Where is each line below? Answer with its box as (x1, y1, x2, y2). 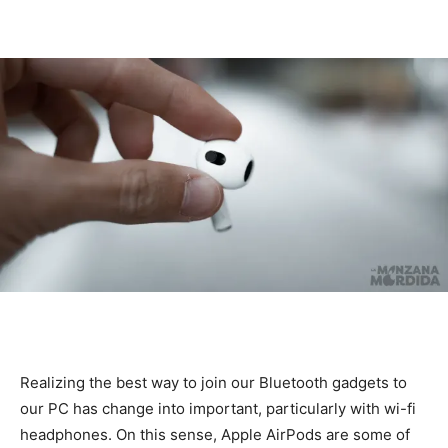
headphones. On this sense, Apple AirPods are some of (20, 425, 410, 445)
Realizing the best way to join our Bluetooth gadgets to (20, 373, 407, 393)
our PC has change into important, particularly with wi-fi (20, 399, 416, 419)
